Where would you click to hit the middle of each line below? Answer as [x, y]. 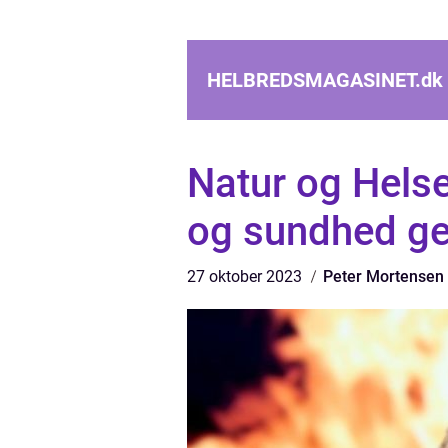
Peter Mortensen [383, 276]
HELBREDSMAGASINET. [314, 80]
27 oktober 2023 [246, 276]
